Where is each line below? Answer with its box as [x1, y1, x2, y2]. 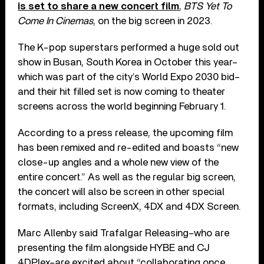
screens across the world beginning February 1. [18, 101, 227, 111]
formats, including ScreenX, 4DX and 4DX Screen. [18, 201, 242, 212]
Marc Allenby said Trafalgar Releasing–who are [18, 227, 230, 238]
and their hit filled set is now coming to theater [18, 86, 226, 97]
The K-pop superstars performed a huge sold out [18, 42, 240, 52]
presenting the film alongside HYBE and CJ [18, 242, 210, 253]
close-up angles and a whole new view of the [18, 157, 219, 167]
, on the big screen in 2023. [93, 15, 213, 26]
